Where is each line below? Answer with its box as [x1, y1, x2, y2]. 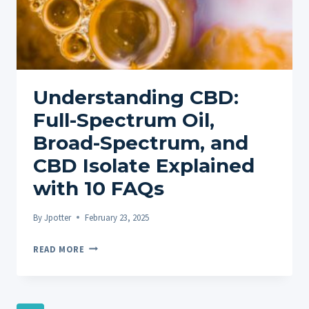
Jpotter [44, 211, 72, 223]
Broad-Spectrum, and [33, 130, 248, 154]
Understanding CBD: [33, 85, 239, 109]
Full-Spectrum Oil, [33, 108, 215, 132]
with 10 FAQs [33, 176, 164, 200]
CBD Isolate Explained [33, 153, 255, 177]
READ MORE [33, 243, 85, 255]
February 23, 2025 [85, 211, 150, 223]
